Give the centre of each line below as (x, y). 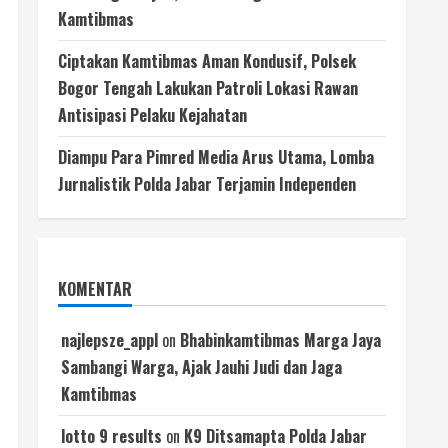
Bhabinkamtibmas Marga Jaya (280, 340)
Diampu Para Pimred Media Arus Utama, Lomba (216, 157)
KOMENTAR (95, 289)
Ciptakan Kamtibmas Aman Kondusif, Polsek (207, 61)
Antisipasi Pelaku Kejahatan (152, 115)
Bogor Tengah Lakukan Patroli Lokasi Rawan (208, 88)
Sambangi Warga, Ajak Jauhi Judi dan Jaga (201, 367)
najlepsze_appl (109, 340)
